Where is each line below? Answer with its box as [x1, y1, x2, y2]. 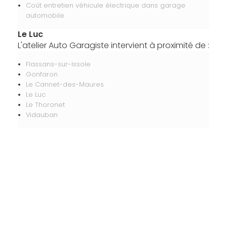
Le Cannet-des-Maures [25, 80, 104, 89]
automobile [25, 11, 64, 20]
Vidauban [25, 110, 58, 119]
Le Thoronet [25, 100, 65, 109]
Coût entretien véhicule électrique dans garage [25, 1, 185, 10]
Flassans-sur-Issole [25, 60, 91, 68]
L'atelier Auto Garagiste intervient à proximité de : [17, 40, 209, 51]
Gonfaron [25, 70, 58, 79]
